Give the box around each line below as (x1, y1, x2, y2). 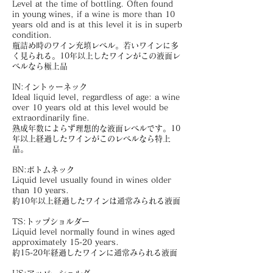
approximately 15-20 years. (12, 238, 119, 246)
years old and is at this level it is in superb (12, 21, 182, 29)
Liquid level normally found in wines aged (12, 228, 175, 236)
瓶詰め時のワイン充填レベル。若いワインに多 (12, 41, 179, 49)
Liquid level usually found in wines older (12, 176, 171, 184)
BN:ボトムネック (12, 166, 74, 174)
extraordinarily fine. (12, 114, 90, 122)
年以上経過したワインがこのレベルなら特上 (12, 135, 171, 143)
